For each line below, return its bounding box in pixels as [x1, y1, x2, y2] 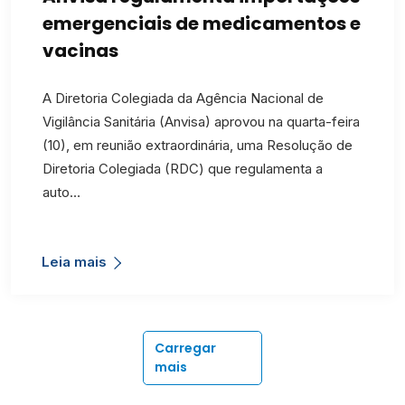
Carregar [155, 338, 216, 357]
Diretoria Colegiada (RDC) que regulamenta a [42, 159, 323, 177]
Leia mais [42, 252, 107, 270]
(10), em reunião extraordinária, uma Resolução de [42, 136, 353, 154]
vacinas [42, 37, 118, 63]
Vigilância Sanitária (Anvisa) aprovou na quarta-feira [42, 112, 360, 130]
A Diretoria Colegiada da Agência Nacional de [42, 89, 324, 107]
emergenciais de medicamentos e [42, 10, 361, 36]
